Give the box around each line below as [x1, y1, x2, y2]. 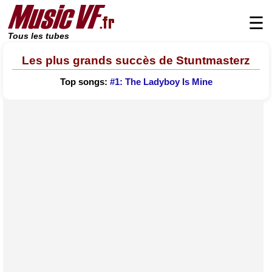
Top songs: [59, 77, 110, 87]
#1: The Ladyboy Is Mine [109, 77, 212, 87]
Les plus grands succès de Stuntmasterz [22, 53, 250, 67]
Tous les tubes [8, 32, 69, 41]
